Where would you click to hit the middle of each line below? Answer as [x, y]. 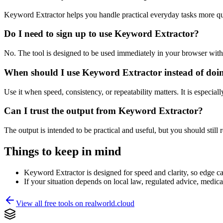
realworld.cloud [110, 203]
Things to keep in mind [62, 151]
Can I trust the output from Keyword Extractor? [104, 111]
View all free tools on [51, 203]
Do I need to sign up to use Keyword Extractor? [102, 34]
